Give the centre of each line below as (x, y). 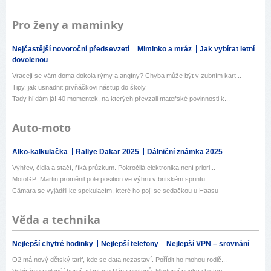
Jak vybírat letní (227, 49)
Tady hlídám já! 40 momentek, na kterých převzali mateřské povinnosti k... (121, 99)
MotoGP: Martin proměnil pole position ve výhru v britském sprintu (109, 179)
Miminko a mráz (165, 49)
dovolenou (30, 60)
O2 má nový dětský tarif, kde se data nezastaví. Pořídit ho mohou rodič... (119, 260)
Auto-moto (41, 128)
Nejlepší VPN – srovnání (208, 244)
